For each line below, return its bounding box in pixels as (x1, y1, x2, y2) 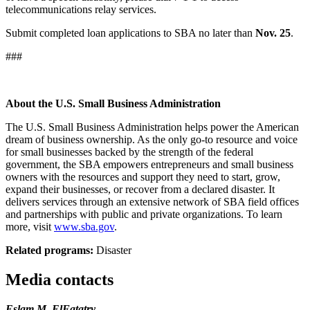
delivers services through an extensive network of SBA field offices (6, 195, 299, 208)
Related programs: (6, 244, 93, 256)
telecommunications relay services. (6, 3, 156, 15)
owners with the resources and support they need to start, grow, (6, 170, 280, 183)
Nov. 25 (255, 26, 291, 39)
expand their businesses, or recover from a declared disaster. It (6, 183, 275, 195)
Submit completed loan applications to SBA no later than (6, 26, 255, 39)
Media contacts (6, 270, 113, 289)
